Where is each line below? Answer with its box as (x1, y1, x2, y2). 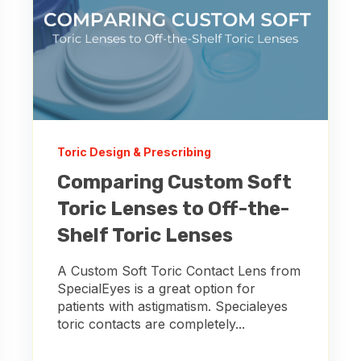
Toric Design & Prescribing (57, 144, 211, 159)
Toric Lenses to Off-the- (57, 197, 289, 220)
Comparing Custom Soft (57, 170, 292, 193)
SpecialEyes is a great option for (57, 280, 255, 297)
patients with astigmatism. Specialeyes (57, 297, 288, 314)
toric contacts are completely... (57, 315, 245, 332)
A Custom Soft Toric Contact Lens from (57, 262, 301, 279)
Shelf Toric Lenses (57, 223, 233, 247)
